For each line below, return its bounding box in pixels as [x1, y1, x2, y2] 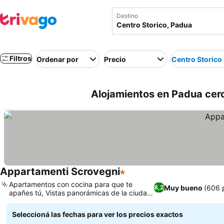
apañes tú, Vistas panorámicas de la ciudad [9, 188, 151, 197]
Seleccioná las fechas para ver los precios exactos [12, 210, 183, 218]
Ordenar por [36, 54, 78, 63]
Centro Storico [171, 54, 222, 63]
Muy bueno [163, 183, 202, 192]
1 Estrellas [119, 172, 157, 182]
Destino [116, 12, 138, 19]
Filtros [9, 54, 31, 62]
